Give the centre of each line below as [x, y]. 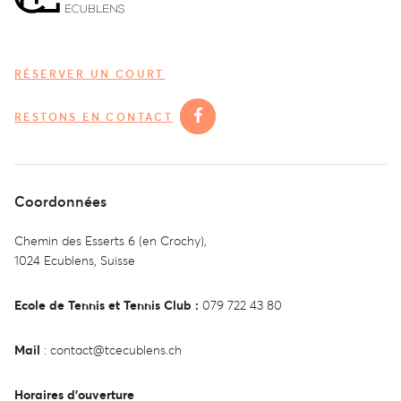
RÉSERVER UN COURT [90, 73]
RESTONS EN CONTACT [94, 116]
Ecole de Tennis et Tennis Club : [108, 305]
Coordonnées [60, 201]
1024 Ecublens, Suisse [75, 260]
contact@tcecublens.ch [116, 350]
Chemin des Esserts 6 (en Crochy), [111, 240]
